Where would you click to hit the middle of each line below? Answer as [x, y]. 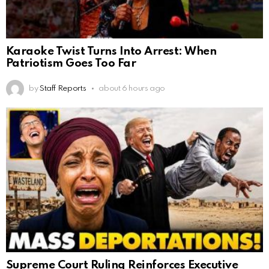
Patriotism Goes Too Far [71, 64]
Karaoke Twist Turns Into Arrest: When [111, 52]
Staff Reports [63, 88]
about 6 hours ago [132, 88]
